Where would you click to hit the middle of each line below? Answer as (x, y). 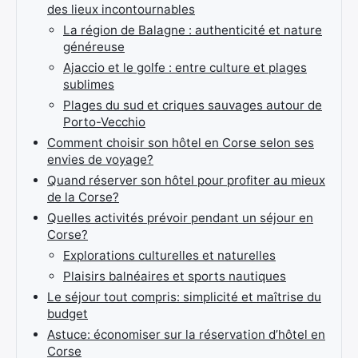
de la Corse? (83, 197)
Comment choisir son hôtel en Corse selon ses (181, 143)
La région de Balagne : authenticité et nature (193, 30)
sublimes (89, 84)
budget (68, 314)
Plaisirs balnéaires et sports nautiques (175, 276)
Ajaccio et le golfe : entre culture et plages (185, 68)
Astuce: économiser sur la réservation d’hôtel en (186, 334)
